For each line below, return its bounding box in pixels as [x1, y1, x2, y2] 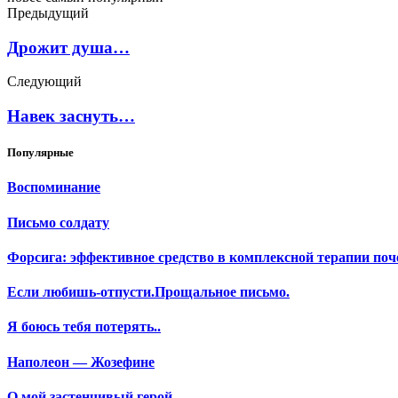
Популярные [7, 146, 74, 160]
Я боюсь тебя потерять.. [7, 319, 161, 335]
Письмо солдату [7, 214, 109, 230]
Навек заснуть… [7, 106, 135, 125]
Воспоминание [7, 179, 100, 195]
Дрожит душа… [7, 37, 130, 57]
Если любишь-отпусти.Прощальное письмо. [7, 284, 290, 300]
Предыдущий [7, 4, 89, 20]
